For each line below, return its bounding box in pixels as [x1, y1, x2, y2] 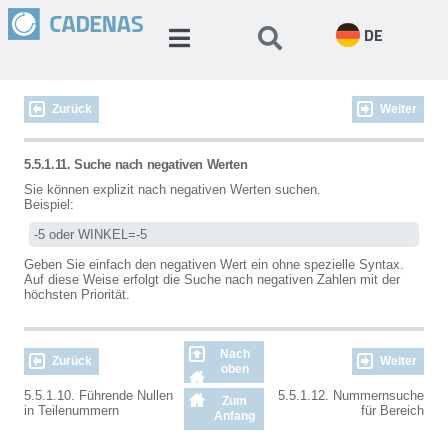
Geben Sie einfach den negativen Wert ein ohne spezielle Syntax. [24, 257, 404, 272]
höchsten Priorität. [24, 287, 130, 302]
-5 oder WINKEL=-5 [34, 227, 147, 242]
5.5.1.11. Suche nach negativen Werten [24, 157, 248, 172]
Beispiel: [24, 197, 74, 212]
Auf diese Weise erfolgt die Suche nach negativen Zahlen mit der [24, 272, 400, 287]
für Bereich [361, 403, 424, 418]
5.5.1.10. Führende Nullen [24, 388, 173, 403]
